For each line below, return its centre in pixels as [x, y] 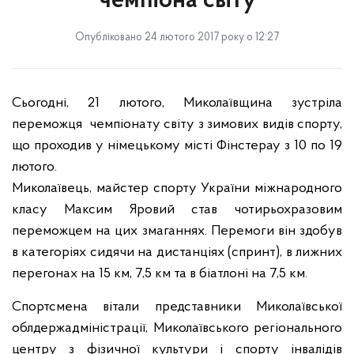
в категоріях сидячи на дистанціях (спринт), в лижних [177, 252]
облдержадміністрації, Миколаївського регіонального [177, 328]
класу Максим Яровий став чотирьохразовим [177, 210]
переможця [49, 124]
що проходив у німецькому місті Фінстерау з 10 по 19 [177, 146]
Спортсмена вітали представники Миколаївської [177, 307]
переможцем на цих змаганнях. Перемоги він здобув [177, 231]
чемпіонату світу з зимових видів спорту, [216, 124]
